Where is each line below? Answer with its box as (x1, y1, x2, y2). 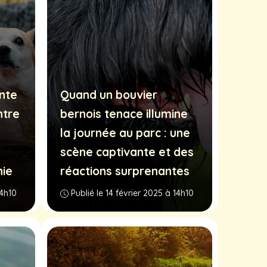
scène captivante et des (60, 144, 194, 159)
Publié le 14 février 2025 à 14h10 (71, 187, 194, 198)
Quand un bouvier (60, 87, 157, 102)
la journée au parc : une (60, 125, 190, 140)
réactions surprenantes (60, 163, 190, 178)
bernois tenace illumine (60, 106, 188, 121)
